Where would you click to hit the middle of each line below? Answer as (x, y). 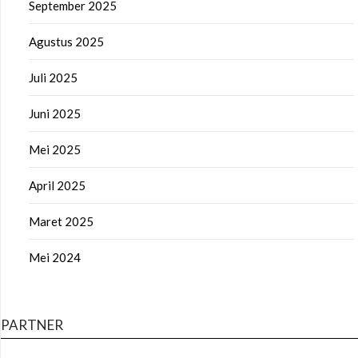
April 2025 (57, 185)
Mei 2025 (55, 149)
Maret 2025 (61, 221)
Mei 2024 (55, 257)
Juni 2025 (55, 113)
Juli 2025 (53, 77)
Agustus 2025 (66, 41)
